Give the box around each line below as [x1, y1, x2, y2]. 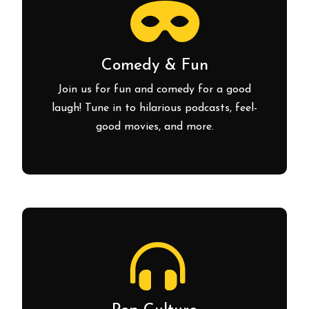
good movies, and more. [95, 121, 214, 132]
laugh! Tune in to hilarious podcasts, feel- [52, 102, 257, 114]
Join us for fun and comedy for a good [58, 83, 251, 95]
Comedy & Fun [101, 57, 208, 74]
